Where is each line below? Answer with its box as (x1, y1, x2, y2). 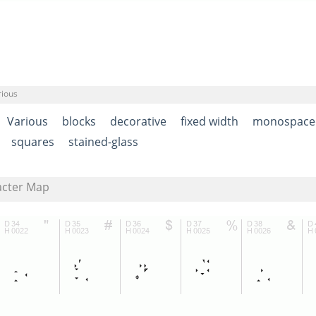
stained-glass (68, 135, 138, 149)
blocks (62, 115, 96, 128)
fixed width (181, 115, 238, 128)
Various (7, 115, 48, 128)
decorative (110, 115, 166, 128)
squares (11, 135, 54, 149)
